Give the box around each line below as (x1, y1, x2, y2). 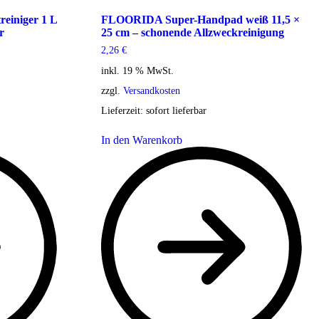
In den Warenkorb (100, 133, 182, 146)
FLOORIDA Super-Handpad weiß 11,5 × (100, 14, 300, 26)
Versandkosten (122, 84, 180, 96)
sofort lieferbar (145, 104, 206, 116)
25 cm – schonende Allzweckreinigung (100, 26, 284, 39)
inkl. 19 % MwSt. (100, 64, 174, 76)
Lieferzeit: (100, 104, 146, 116)
